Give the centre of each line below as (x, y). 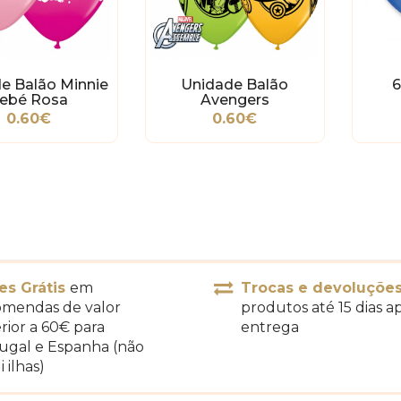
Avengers (235, 99)
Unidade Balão (235, 84)
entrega (270, 327)
